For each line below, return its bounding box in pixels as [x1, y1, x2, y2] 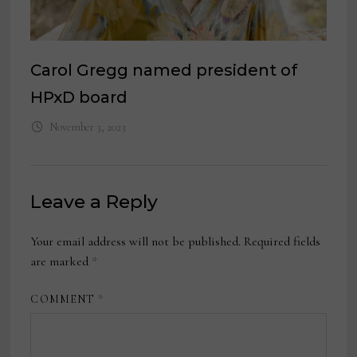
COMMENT [30, 292, 99, 307]
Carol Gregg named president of [30, 61, 298, 80]
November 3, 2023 [49, 120, 126, 135]
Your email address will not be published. [30, 233, 241, 250]
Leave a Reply [30, 190, 159, 214]
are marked [30, 253, 92, 270]
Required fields [244, 233, 321, 250]
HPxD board [30, 88, 128, 108]
